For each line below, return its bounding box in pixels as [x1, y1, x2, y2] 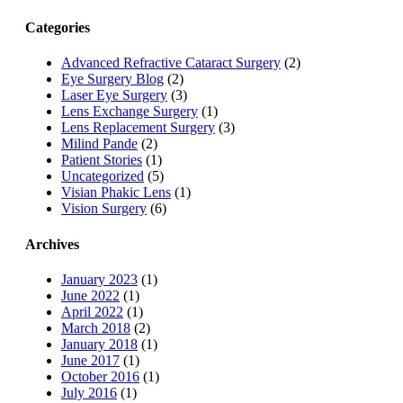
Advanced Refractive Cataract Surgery [61, 55, 281, 71]
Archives [25, 236, 79, 252]
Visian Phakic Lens [61, 184, 171, 201]
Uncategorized [61, 168, 144, 184]
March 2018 [61, 319, 130, 336]
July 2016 [61, 384, 117, 400]
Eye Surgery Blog [61, 71, 164, 87]
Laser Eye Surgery [61, 87, 167, 103]
